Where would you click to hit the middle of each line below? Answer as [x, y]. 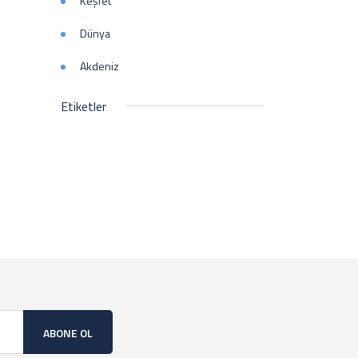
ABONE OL [68, 333]
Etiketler [84, 106]
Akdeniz [99, 66]
